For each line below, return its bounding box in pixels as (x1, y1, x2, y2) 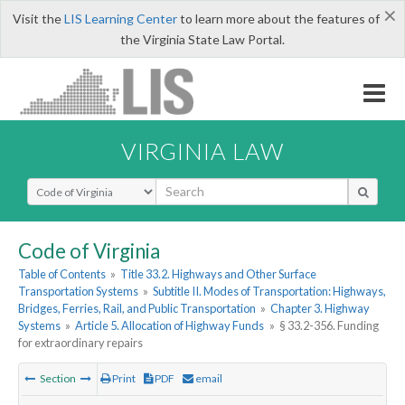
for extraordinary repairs (18, 335, 143, 351)
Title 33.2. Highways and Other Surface (120, 267, 317, 282)
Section (38, 372, 78, 386)
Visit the (12, 11, 64, 26)
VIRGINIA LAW (121, 137, 284, 165)
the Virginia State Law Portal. (120, 32, 285, 47)
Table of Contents (18, 267, 106, 282)
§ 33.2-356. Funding (278, 318, 379, 334)
